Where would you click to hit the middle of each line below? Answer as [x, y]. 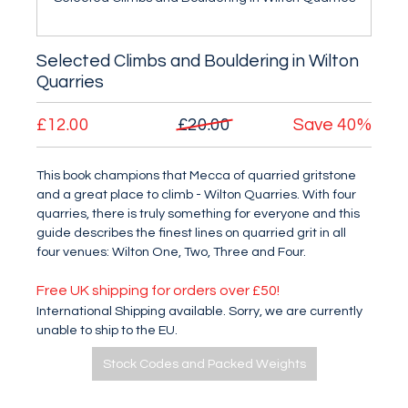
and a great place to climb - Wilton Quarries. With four [196, 194]
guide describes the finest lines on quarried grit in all [191, 233]
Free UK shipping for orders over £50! [158, 291]
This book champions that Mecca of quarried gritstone [196, 175]
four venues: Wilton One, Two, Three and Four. [171, 252]
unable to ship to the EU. [107, 330]
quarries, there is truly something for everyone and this [198, 214]
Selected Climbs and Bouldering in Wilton [198, 61]
